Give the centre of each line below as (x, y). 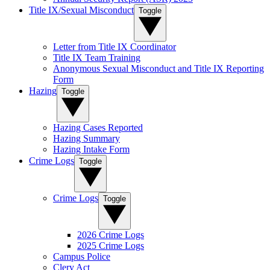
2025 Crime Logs (111, 246)
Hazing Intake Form (91, 149)
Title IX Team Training (97, 58)
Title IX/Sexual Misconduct (81, 10)
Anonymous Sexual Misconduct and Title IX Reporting (159, 69)
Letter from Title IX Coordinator (115, 47)
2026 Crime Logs (111, 235)
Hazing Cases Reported (98, 128)
